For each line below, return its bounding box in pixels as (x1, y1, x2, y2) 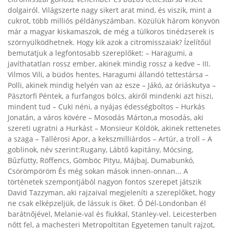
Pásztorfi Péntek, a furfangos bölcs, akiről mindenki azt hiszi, (8, 91, 213, 101)
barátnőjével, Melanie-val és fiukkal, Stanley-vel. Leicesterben (8, 209, 217, 219)
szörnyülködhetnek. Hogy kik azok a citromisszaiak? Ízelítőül (8, 37, 211, 47)
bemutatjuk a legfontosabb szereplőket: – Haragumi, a (8, 48, 193, 58)
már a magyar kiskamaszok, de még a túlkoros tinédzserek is (8, 27, 214, 36)
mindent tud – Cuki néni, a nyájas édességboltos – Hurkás (8, 102, 205, 111)
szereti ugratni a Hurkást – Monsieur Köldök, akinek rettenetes (8, 123, 221, 133)
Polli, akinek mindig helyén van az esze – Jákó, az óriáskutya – (8, 80, 216, 90)
